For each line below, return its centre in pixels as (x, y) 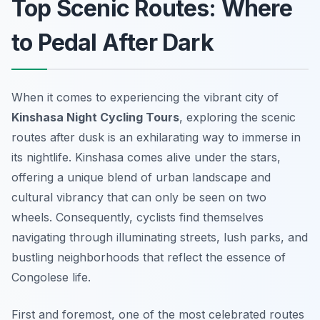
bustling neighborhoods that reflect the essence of (149, 257)
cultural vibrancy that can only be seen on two (139, 197)
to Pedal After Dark (112, 43)
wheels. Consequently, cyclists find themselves (137, 217)
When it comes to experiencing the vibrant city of (145, 97)
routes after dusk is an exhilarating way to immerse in (156, 137)
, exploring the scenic (237, 117)
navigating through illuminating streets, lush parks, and (160, 237)
